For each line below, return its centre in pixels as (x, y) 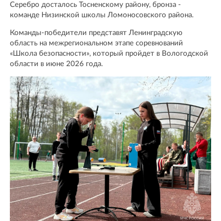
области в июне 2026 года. (56, 64)
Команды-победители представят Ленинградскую (96, 33)
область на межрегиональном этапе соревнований (96, 43)
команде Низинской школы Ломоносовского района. (102, 15)
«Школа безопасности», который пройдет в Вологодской (109, 53)
